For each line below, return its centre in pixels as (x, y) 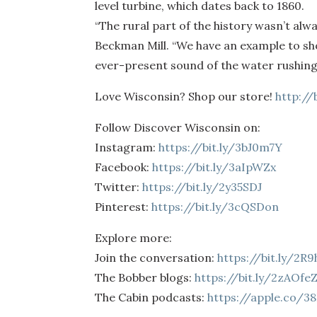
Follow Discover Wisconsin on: (178, 128)
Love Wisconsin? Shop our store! (185, 97)
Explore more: (134, 238)
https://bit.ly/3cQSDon (215, 207)
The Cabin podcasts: (151, 298)
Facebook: (124, 167)
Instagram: (127, 148)
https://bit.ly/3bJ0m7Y (221, 148)
